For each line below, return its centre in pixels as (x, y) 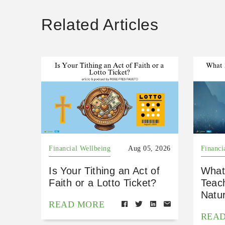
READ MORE (77, 205)
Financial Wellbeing (80, 149)
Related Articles (100, 24)
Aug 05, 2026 (149, 149)
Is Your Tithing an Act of (104, 171)
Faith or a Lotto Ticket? (103, 183)
